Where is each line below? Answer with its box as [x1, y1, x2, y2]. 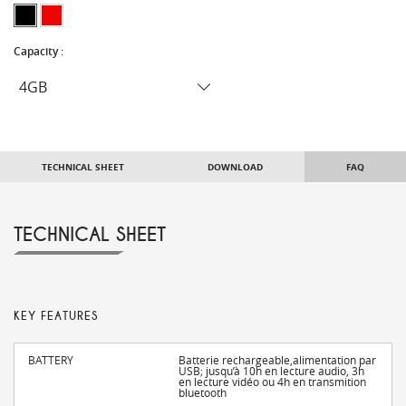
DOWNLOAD [208, 160, 263, 174]
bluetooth [179, 385, 227, 401]
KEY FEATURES [14, 309, 98, 324]
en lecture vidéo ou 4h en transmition [179, 374, 367, 390]
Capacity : [14, 43, 66, 60]
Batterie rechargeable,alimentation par [179, 353, 377, 368]
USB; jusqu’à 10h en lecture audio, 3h [179, 363, 365, 379]
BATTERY [28, 353, 73, 368]
